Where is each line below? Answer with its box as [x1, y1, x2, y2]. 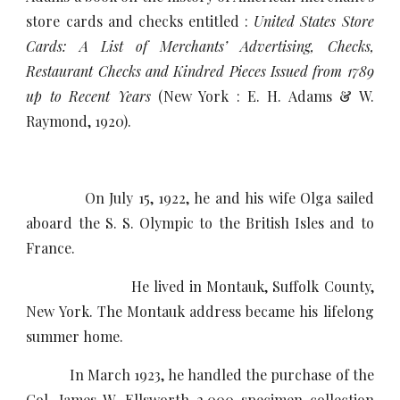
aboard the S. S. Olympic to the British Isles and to [26, 213, 374, 232]
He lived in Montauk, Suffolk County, [26, 277, 374, 296]
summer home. [26, 327, 124, 346]
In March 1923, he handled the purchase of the [26, 365, 374, 384]
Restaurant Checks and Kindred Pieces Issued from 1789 [26, 62, 374, 80]
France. [26, 238, 76, 257]
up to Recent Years [26, 87, 151, 105]
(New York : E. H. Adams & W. [150, 87, 374, 105]
